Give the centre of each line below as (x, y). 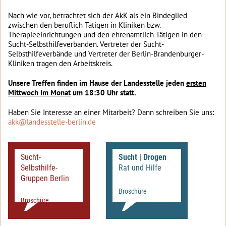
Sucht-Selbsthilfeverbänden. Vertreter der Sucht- (86, 44)
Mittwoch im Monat (39, 93)
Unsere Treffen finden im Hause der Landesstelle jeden (97, 83)
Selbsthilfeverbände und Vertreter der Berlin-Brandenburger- (106, 54)
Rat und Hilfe (140, 168)
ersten (196, 83)
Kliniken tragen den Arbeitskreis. (60, 63)
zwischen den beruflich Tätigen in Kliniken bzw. (84, 25)
